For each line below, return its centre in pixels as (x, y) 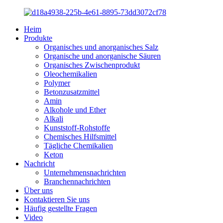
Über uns (38, 190)
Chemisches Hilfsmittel (80, 137)
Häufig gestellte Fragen (60, 208)
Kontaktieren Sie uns (57, 199)
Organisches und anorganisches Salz (101, 47)
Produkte (38, 38)
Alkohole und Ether (75, 110)
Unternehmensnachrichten (85, 172)
